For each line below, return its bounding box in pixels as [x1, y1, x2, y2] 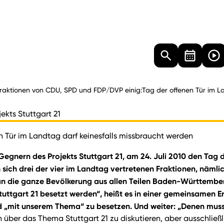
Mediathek [105, 44, 144, 54]
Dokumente [62, 44, 105, 54]
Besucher [29, 44, 62, 54]
